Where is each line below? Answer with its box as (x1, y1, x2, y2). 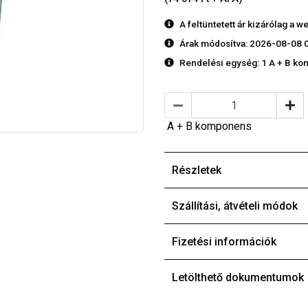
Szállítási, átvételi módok (172, 199, 298, 213)
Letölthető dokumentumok (172, 271, 304, 285)
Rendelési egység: (179, 57, 261, 69)
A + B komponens (167, 120, 252, 133)
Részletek (172, 164, 221, 177)
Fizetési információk (172, 235, 276, 249)
